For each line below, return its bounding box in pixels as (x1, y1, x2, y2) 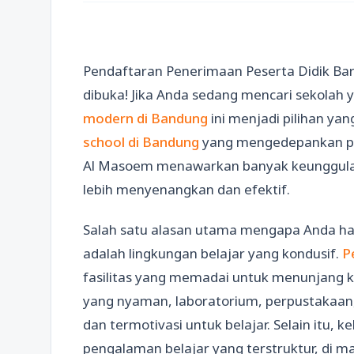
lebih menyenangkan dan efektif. (83, 180, 290, 198)
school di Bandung (83, 133, 202, 151)
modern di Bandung (83, 109, 208, 127)
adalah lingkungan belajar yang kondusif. (83, 244, 342, 263)
